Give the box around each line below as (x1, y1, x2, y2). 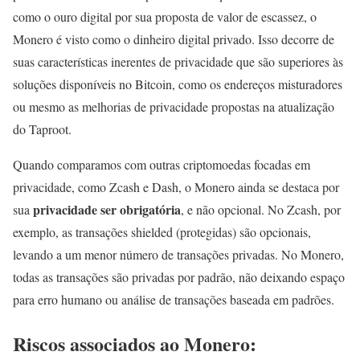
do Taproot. (13, 121, 72, 138)
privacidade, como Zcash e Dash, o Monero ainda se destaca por (13, 178, 339, 196)
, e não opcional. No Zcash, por (181, 201, 341, 219)
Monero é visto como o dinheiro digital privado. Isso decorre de (13, 31, 334, 48)
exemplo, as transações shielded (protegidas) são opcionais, (13, 223, 311, 241)
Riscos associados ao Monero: (13, 329, 256, 358)
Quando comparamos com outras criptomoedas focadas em (13, 156, 310, 174)
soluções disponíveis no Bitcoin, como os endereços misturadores (13, 76, 342, 93)
